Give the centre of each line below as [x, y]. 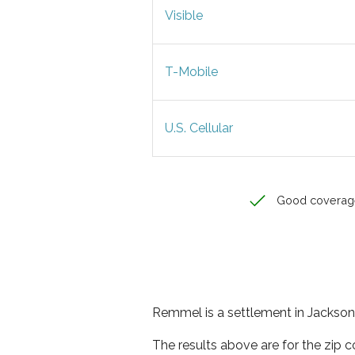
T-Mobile [191, 72]
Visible [184, 15]
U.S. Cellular [199, 128]
